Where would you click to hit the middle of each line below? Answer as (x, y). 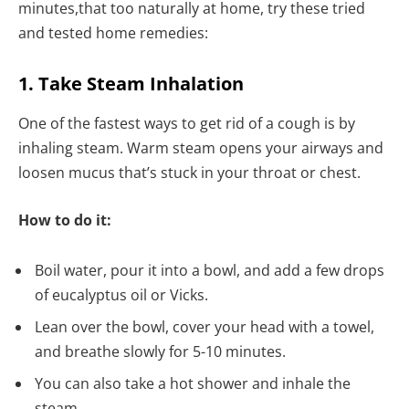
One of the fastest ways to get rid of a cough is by (187, 124)
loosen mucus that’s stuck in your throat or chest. (189, 173)
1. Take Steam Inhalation (131, 84)
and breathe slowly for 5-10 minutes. (160, 352)
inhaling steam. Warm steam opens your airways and (201, 148)
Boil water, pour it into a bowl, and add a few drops (210, 271)
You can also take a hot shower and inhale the (193, 384)
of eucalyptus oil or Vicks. (123, 295)
